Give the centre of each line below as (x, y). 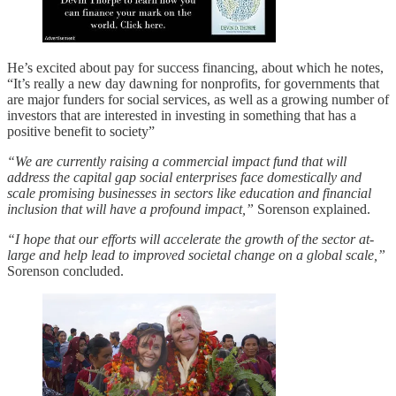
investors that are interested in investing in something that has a (182, 116)
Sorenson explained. (312, 209)
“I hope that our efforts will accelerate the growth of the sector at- (190, 240)
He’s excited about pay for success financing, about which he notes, (195, 68)
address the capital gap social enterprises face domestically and (184, 178)
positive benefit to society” (81, 132)
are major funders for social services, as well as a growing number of (198, 100)
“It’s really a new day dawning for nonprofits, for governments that (193, 84)
